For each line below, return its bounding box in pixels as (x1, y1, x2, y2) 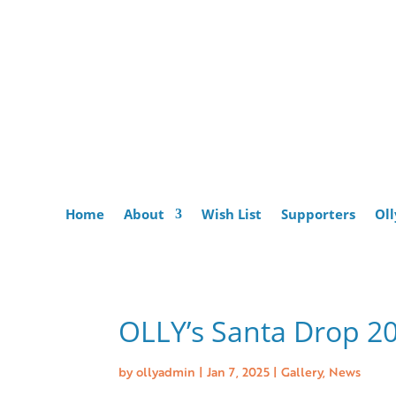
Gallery (281, 362, 324, 381)
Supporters (280, 205, 355, 224)
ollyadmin (136, 362, 196, 381)
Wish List (201, 205, 262, 224)
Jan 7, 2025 (207, 362, 270, 381)
